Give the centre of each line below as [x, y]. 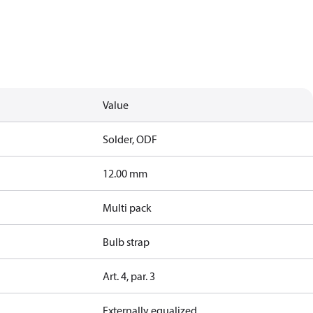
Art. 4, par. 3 [129, 276]
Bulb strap [126, 242]
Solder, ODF [130, 139]
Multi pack [128, 208]
